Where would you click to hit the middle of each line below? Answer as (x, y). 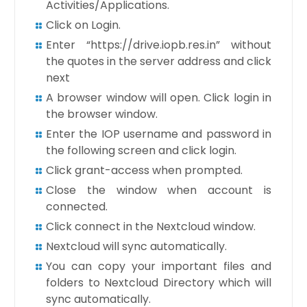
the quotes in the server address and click (159, 61)
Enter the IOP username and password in (159, 134)
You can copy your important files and (159, 266)
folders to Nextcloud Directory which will (159, 282)
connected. (76, 206)
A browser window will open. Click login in (159, 97)
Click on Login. (83, 25)
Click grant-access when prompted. (144, 170)
